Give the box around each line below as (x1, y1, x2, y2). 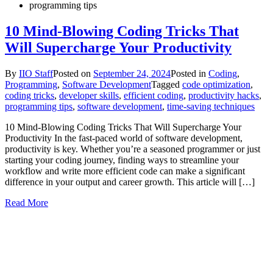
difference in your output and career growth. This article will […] (5, 176, 255, 187)
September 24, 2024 (93, 68, 171, 79)
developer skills (59, 90, 119, 101)
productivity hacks (188, 90, 259, 101)
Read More (5, 197, 48, 208)
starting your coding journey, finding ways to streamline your (5, 154, 239, 165)
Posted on (53, 68, 93, 79)
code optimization (182, 79, 250, 90)
